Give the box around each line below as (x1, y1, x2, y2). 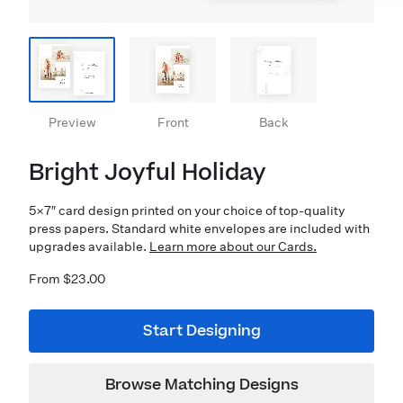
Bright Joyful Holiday (29, 157, 265, 189)
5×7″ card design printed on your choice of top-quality (29, 202, 345, 219)
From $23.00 (29, 271, 105, 287)
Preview (48, 114, 96, 130)
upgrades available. (29, 238, 149, 255)
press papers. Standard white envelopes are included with (29, 220, 370, 237)
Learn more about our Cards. (149, 238, 317, 255)
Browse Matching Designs (104, 374, 299, 396)
